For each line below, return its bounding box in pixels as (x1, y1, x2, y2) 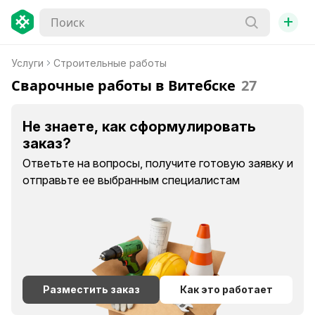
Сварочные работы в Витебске (11, 76, 236, 95)
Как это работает (179, 283, 273, 295)
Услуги (11, 57, 44, 69)
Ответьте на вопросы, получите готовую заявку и (22, 156, 293, 170)
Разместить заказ (42, 283, 140, 295)
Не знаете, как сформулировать (22, 118, 256, 135)
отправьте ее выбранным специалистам (22, 173, 240, 187)
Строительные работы (53, 57, 167, 69)
